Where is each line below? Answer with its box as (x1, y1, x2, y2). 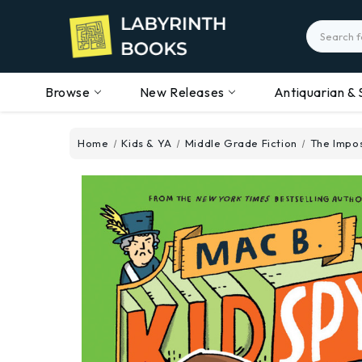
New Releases (139, 84, 225, 100)
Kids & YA (121, 137, 172, 149)
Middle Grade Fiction (184, 137, 297, 149)
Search (306, 21, 346, 36)
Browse (45, 84, 90, 100)
